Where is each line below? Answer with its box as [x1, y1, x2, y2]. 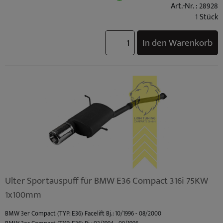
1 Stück [195, 10, 218, 24]
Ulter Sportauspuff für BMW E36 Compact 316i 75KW [5, 173, 208, 189]
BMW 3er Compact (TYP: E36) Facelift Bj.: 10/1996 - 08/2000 [5, 209, 161, 220]
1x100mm [5, 187, 41, 203]
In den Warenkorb [142, 34, 213, 51]
